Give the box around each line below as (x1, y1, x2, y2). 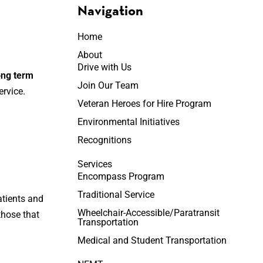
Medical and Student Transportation (77, 235, 227, 246)
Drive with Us (77, 62, 131, 73)
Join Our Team (77, 80, 139, 91)
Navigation (77, 1, 143, 19)
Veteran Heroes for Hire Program (77, 98, 211, 109)
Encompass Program (77, 171, 164, 182)
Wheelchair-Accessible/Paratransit (77, 207, 220, 218)
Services (77, 159, 112, 170)
